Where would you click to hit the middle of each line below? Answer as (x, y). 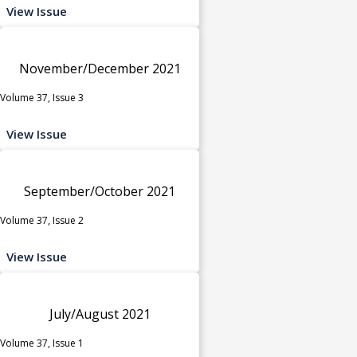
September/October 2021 (100, 191)
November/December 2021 (100, 68)
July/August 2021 (100, 314)
